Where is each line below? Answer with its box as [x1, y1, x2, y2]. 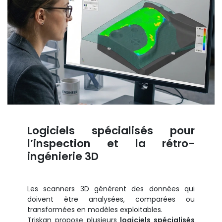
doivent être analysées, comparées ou [27, 194, 195, 204]
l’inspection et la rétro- [27, 135, 195, 151]
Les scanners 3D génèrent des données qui [27, 183, 195, 194]
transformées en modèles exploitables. [27, 204, 163, 215]
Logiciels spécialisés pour [27, 122, 195, 138]
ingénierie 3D [27, 148, 99, 164]
